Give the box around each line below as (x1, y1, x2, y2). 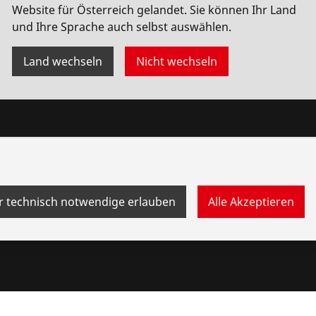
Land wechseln (23, 53, 102, 69)
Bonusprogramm (82, 145, 178, 161)
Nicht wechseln (136, 53, 217, 69)
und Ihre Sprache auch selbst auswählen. (12, 18, 231, 35)
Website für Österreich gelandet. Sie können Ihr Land (12, 1, 296, 18)
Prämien (82, 190, 127, 206)
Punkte (82, 167, 120, 183)
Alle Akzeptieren (208, 194, 294, 209)
